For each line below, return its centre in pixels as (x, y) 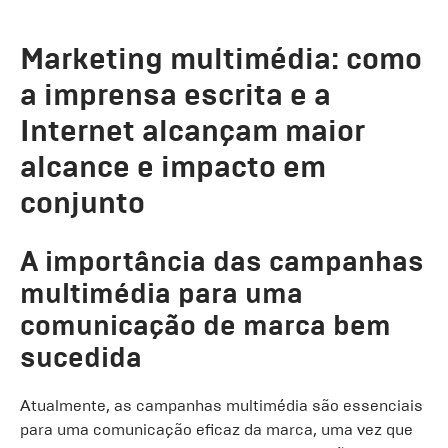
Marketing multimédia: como (221, 58)
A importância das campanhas (222, 261)
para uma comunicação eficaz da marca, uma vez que (216, 429)
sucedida (81, 357)
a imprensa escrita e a (175, 94)
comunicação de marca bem (205, 325)
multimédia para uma (161, 293)
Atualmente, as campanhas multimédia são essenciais (221, 405)
